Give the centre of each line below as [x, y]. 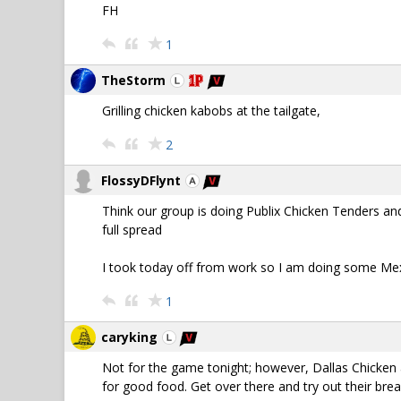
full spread [132, 230]
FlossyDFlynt [141, 180]
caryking [129, 337]
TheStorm [133, 80]
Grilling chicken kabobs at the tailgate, [211, 111]
